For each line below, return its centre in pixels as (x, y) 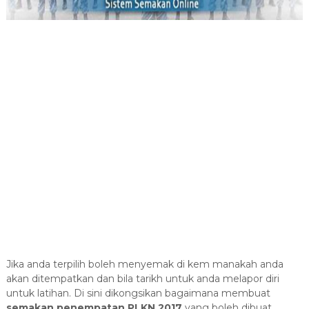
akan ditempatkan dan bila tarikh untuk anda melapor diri (142, 279)
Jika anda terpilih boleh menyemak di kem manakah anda (144, 264)
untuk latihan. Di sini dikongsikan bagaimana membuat (138, 293)
